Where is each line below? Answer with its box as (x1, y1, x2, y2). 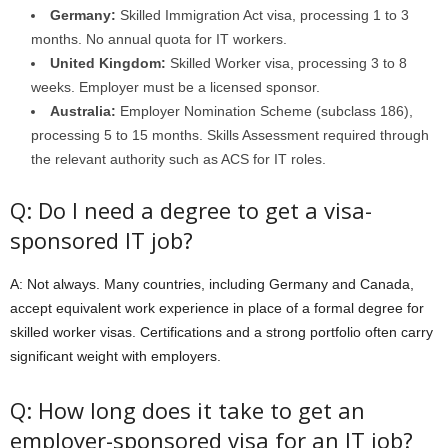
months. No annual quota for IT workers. (31, 31, 287, 47)
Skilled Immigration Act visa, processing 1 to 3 (116, 7, 409, 23)
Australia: (50, 103, 116, 119)
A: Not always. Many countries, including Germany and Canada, (10, 276, 414, 292)
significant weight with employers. (10, 348, 221, 364)
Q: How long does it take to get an (10, 395, 365, 425)
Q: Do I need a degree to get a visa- (10, 195, 372, 225)
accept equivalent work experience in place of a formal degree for (10, 300, 424, 316)
